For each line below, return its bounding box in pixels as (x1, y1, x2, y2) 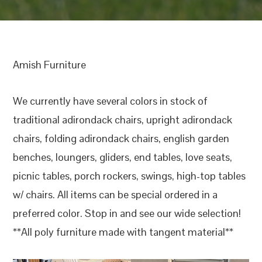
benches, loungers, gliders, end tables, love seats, (13, 150, 233, 164)
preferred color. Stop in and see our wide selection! (13, 206, 242, 220)
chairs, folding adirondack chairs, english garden (13, 131, 230, 145)
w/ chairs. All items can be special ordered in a (13, 187, 218, 201)
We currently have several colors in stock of (13, 94, 208, 108)
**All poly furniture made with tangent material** (13, 225, 234, 239)
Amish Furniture (13, 57, 87, 71)
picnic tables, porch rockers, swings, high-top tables (13, 168, 246, 182)
